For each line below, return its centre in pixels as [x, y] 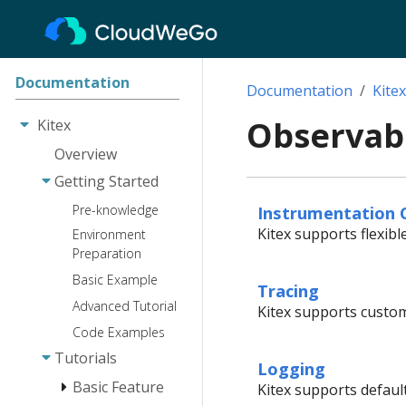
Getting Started [107, 181]
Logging [291, 368]
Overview [86, 154]
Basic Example [116, 280]
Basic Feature [119, 387]
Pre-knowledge [116, 210]
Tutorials [86, 358]
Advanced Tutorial [125, 306]
